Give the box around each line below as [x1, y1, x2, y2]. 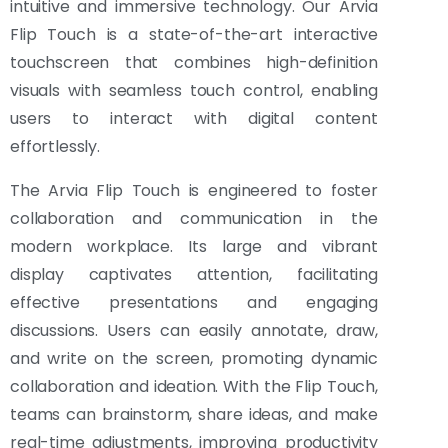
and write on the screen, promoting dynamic [10, 347, 378, 371]
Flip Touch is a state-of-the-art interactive [10, 23, 378, 47]
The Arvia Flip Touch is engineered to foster [10, 179, 378, 203]
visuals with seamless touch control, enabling [10, 79, 378, 103]
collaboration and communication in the [10, 207, 378, 231]
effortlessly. [10, 135, 100, 159]
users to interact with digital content [10, 107, 378, 131]
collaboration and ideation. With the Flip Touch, [10, 375, 378, 399]
